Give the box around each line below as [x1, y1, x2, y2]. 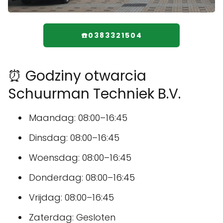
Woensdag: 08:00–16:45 [29, 151, 131, 164]
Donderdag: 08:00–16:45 [29, 171, 135, 184]
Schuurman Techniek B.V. [8, 84, 181, 104]
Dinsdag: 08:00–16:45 [29, 131, 119, 144]
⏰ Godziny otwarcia [8, 66, 146, 86]
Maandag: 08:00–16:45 [29, 111, 127, 124]
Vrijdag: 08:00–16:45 [29, 191, 114, 204]
